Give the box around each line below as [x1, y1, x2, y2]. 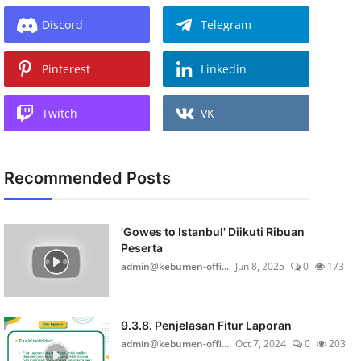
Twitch [41, 106, 77, 121]
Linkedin [201, 61, 247, 77]
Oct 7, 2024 [234, 337, 286, 351]
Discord [41, 17, 83, 32]
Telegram [201, 17, 252, 32]
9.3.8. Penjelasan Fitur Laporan [120, 318, 292, 332]
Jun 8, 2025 [234, 259, 284, 273]
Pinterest [41, 61, 90, 77]
